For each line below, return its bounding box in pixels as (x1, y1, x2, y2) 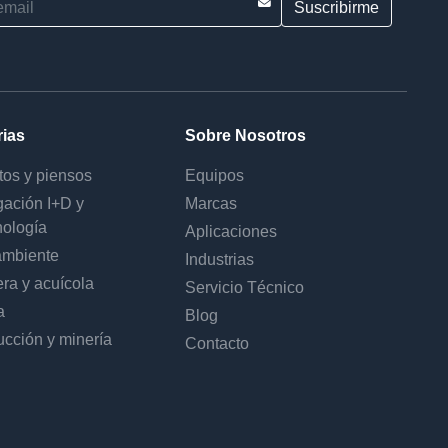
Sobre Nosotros (185, 126, 307, 144)
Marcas (185, 194, 238, 212)
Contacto (185, 334, 250, 352)
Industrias (185, 250, 255, 268)
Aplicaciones (185, 222, 278, 240)
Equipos (185, 166, 245, 184)
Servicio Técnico (185, 278, 305, 296)
